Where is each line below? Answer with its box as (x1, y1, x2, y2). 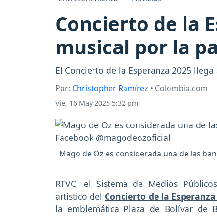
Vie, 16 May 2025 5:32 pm (55, 98, 138, 108)
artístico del (55, 190, 105, 202)
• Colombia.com (148, 83, 208, 94)
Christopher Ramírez (72, 83, 148, 94)
